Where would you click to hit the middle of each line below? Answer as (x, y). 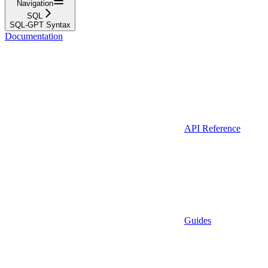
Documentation (34, 36)
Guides (198, 220)
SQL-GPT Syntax (40, 25)
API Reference (212, 128)
